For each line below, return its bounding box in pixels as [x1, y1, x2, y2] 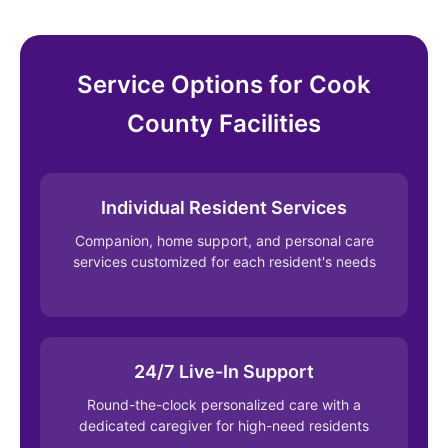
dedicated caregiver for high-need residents [79, 416, 369, 434]
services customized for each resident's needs [72, 253, 376, 271]
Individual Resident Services [101, 197, 347, 219]
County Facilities [127, 109, 321, 139]
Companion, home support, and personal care [74, 232, 374, 250]
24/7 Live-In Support [134, 360, 314, 382]
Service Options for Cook [77, 70, 371, 100]
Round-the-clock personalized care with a [87, 395, 361, 413]
